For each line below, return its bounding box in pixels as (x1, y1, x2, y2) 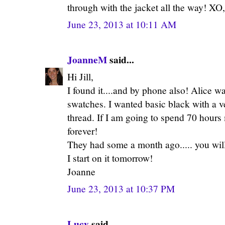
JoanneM (67, 52, 107, 67)
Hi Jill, (67, 70, 93, 83)
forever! (67, 124, 97, 137)
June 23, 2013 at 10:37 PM (67, 182, 175, 195)
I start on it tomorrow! (67, 151, 153, 164)
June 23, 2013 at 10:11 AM (67, 18, 176, 31)
